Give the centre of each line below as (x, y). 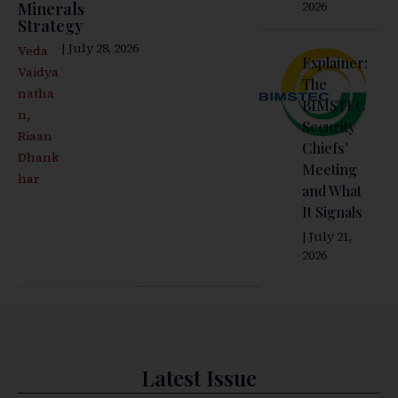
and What (331, 191)
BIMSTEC (334, 106)
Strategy (51, 26)
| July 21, (326, 237)
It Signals (332, 212)
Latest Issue (199, 378)
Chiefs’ (325, 148)
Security (328, 127)
